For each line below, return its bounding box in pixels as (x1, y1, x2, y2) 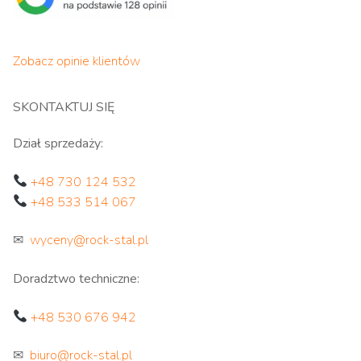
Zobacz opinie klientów (13, 52, 140, 71)
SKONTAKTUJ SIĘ (13, 98, 114, 117)
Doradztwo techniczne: (13, 269, 139, 288)
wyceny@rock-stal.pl (30, 231, 148, 250)
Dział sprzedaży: (13, 135, 103, 153)
